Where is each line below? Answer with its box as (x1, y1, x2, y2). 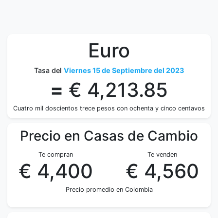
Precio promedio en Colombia (65, 186, 153, 193)
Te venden (147, 151, 177, 158)
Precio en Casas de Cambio (20, 127, 198, 144)
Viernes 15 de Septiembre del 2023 (64, 66, 184, 74)
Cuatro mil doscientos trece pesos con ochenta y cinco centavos (13, 105, 205, 112)
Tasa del (34, 66, 64, 74)
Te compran (38, 151, 73, 158)
